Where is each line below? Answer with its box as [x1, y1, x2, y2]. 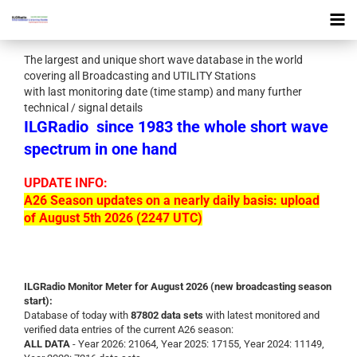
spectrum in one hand [24, 139, 177, 159]
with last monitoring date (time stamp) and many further [24, 85, 302, 98]
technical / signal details [24, 101, 143, 114]
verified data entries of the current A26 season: [24, 324, 233, 335]
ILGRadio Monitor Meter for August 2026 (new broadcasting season [24, 280, 331, 292]
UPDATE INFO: [24, 175, 108, 190]
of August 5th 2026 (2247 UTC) [24, 210, 202, 226]
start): [24, 295, 53, 307]
